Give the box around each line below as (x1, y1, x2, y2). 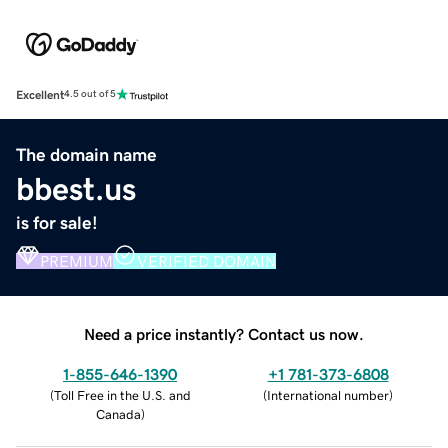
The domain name (16, 145, 157, 164)
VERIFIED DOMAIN (137, 252, 276, 269)
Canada (95, 407, 141, 421)
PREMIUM (40, 252, 113, 269)
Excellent (16, 88, 64, 101)
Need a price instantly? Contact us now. (84, 325, 364, 342)
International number (267, 388, 389, 402)
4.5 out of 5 (64, 89, 116, 100)
